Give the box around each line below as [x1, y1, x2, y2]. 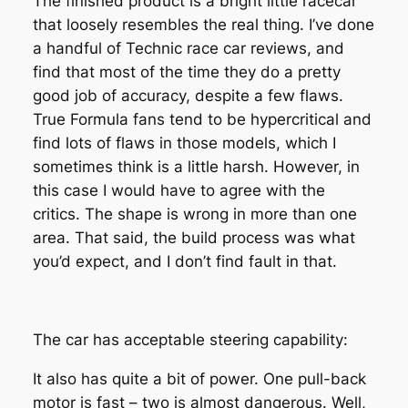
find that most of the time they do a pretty [32, 63, 341, 82]
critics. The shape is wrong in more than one [32, 205, 357, 224]
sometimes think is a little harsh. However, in [32, 158, 360, 177]
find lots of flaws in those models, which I [32, 134, 336, 153]
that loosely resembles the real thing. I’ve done [32, 15, 374, 35]
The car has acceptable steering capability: [32, 330, 348, 349]
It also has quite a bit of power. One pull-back [32, 369, 366, 388]
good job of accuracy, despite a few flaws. [32, 87, 343, 106]
